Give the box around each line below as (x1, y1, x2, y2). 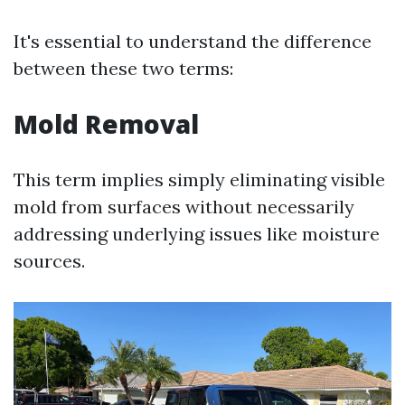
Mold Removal (14, 107, 199, 141)
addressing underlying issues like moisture (14, 222, 380, 245)
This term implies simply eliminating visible (14, 168, 385, 191)
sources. (14, 250, 85, 272)
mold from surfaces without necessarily (14, 195, 354, 218)
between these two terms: (14, 57, 233, 80)
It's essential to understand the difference (14, 30, 372, 52)
